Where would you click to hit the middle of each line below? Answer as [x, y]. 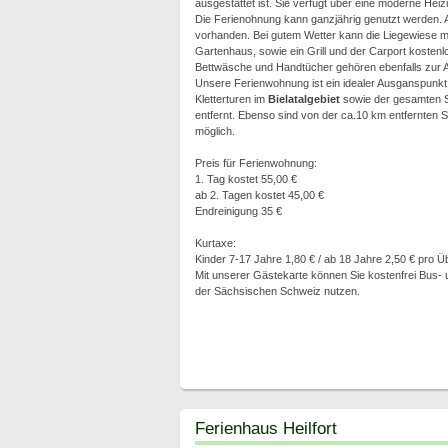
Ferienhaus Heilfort [265, 428]
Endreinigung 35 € [238, 211]
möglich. [214, 131]
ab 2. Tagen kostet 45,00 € [259, 195]
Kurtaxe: [215, 243]
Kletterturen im [231, 99]
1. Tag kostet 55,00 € [245, 179]
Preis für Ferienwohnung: [255, 163]
